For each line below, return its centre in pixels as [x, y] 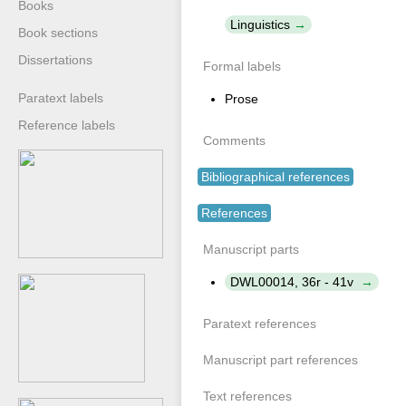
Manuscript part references [280, 360]
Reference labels [67, 125]
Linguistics [260, 24]
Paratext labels [61, 98]
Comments [234, 140]
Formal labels [242, 66]
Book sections [58, 33]
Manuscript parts [251, 249]
